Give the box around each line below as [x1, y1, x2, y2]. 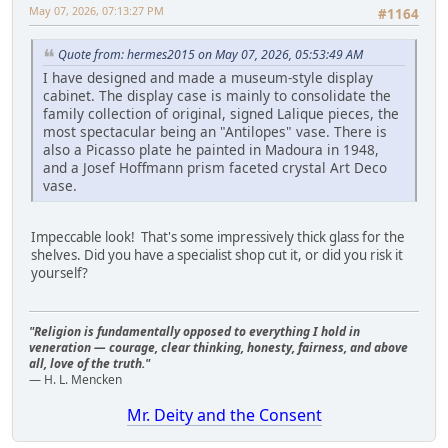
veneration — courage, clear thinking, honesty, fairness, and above [29, 339, 408, 357]
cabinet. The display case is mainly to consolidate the [43, 86, 391, 106]
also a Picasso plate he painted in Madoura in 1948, [43, 140, 379, 160]
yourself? [31, 264, 88, 283]
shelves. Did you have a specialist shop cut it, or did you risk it [31, 246, 403, 265]
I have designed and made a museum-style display [43, 68, 373, 88]
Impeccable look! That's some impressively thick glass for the [31, 228, 405, 247]
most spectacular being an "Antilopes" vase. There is [43, 122, 387, 142]
